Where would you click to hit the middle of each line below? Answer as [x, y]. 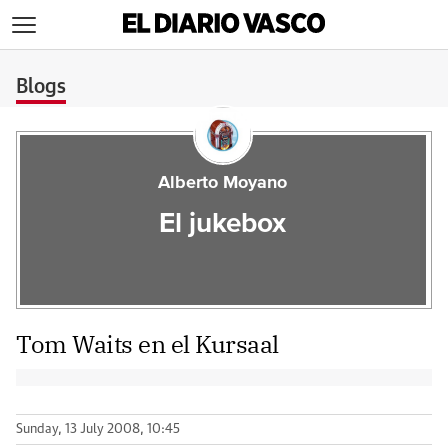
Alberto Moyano [223, 183]
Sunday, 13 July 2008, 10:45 [98, 429]
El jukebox [223, 224]
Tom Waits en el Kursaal [147, 344]
